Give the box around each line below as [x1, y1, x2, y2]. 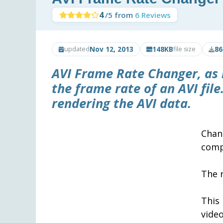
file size [173, 44, 196, 53]
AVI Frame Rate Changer [52, 64, 198, 82]
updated [64, 44, 90, 53]
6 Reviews [134, 9, 171, 20]
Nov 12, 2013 [90, 44, 133, 54]
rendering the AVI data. [52, 94, 191, 112]
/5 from [105, 9, 135, 20]
